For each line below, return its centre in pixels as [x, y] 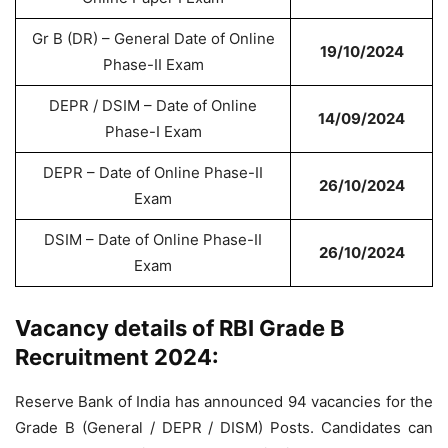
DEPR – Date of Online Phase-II [153, 172]
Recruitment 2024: [117, 357]
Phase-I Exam [153, 131]
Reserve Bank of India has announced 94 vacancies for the [224, 401]
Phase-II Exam [153, 64]
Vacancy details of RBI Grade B [180, 328]
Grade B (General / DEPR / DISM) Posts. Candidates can [224, 427]
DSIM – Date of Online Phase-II [153, 239]
